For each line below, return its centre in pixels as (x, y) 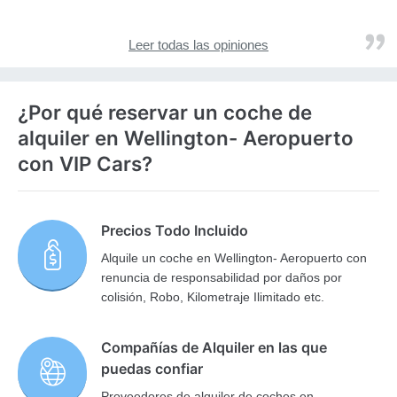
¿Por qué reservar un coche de (165, 113)
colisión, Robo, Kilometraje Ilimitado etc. (213, 297)
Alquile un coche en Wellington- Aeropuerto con (234, 258)
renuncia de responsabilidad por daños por (222, 278)
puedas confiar (152, 369)
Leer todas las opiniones (198, 45)
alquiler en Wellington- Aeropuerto (186, 138)
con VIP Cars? (85, 164)
